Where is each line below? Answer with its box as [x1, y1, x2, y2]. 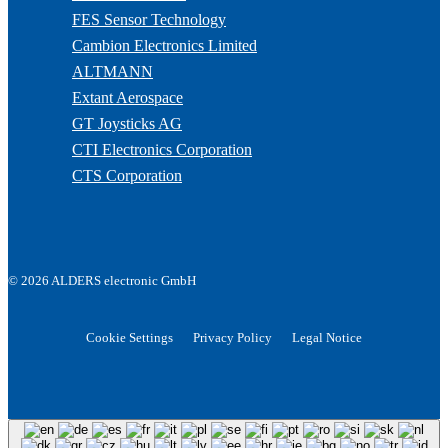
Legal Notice [292, 330, 362, 345]
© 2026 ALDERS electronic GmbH [8, 274, 196, 289]
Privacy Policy [193, 330, 272, 345]
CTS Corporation [72, 167, 182, 185]
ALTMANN [72, 63, 153, 81]
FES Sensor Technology [72, 11, 226, 29]
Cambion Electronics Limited [72, 37, 257, 55]
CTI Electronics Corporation [72, 141, 252, 159]
